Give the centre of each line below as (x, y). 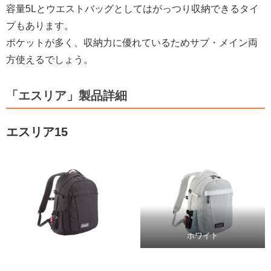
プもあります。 (40, 25)
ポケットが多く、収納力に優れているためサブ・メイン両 (132, 42)
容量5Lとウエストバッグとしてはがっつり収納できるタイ (132, 8)
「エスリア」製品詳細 (67, 95)
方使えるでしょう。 (50, 59)
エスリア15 (37, 132)
